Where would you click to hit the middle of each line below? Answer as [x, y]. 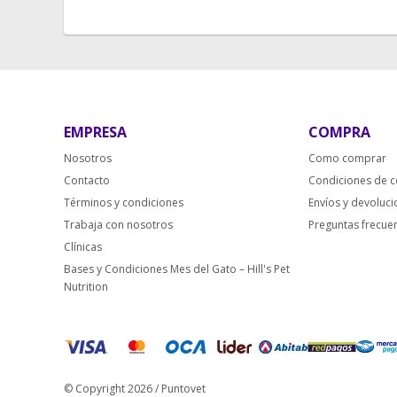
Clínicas [83, 247]
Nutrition [86, 287]
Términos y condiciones [124, 202]
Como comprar [347, 158]
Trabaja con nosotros [118, 225]
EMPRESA [95, 132]
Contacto [87, 180]
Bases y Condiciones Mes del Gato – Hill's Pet [177, 269]
